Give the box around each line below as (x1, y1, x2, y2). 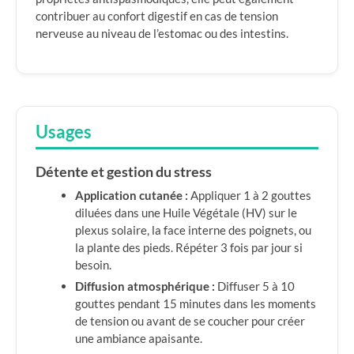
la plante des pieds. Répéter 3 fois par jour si (75, 240, 303, 254)
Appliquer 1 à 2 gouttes (188, 188, 311, 202)
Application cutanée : (75, 188, 188, 202)
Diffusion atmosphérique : (75, 279, 215, 293)
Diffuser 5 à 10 (215, 279, 295, 293)
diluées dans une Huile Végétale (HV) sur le (75, 205, 297, 220)
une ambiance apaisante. (75, 331, 202, 345)
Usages (36, 122, 92, 142)
